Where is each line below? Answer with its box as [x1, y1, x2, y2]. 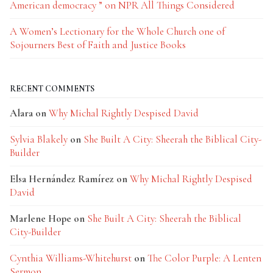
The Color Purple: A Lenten [147, 252, 261, 264]
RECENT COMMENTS [10, 83, 94, 94]
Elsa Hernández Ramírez [10, 172, 114, 185]
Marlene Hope [10, 212, 71, 225]
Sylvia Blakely [10, 133, 68, 146]
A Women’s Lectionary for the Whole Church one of [10, 25, 225, 38]
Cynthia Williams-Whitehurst [10, 252, 132, 264]
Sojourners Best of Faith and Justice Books [10, 38, 186, 51]
